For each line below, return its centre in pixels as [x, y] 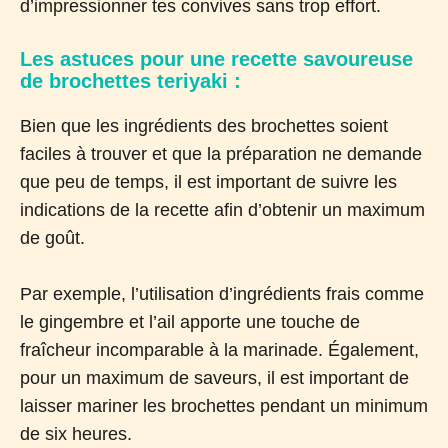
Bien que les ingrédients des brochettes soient [204, 126]
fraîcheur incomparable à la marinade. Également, [219, 350]
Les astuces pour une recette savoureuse [216, 59]
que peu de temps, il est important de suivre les [208, 182]
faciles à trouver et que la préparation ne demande [221, 154]
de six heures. [76, 434]
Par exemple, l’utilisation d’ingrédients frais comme [222, 294]
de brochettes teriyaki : [130, 81]
